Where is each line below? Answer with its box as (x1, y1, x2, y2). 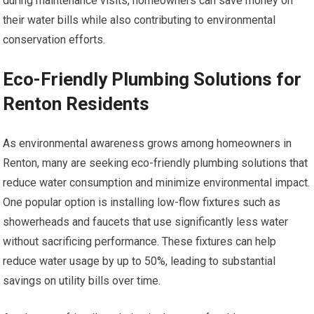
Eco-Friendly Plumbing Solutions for (3, 68, 302, 90)
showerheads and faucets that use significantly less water (3, 214, 289, 228)
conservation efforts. (3, 32, 106, 46)
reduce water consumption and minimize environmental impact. (3, 175, 310, 189)
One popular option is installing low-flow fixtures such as (3, 195, 281, 209)
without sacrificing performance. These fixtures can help (3, 234, 277, 248)
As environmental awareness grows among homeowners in (3, 136, 292, 150)
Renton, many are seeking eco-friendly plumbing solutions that (3, 156, 308, 170)
